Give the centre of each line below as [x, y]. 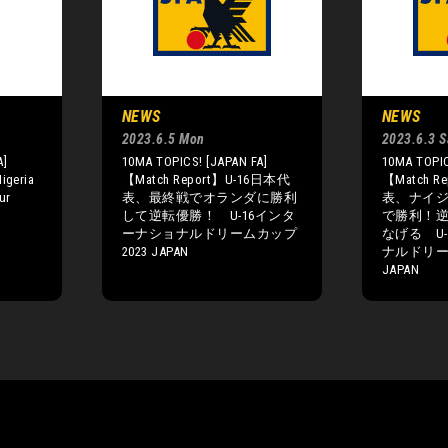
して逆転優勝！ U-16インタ [209, 215]
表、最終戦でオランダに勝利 [210, 197]
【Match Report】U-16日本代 [206, 179]
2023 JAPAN [155, 251]
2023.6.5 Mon [163, 138]
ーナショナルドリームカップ [210, 233]
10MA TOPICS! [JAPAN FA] [195, 161]
